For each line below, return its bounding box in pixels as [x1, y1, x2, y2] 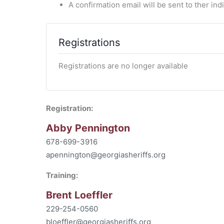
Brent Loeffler [46, 189, 112, 201]
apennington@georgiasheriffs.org [46, 150, 165, 159]
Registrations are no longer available [58, 61, 188, 70]
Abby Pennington [46, 122, 130, 134]
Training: [46, 170, 78, 180]
